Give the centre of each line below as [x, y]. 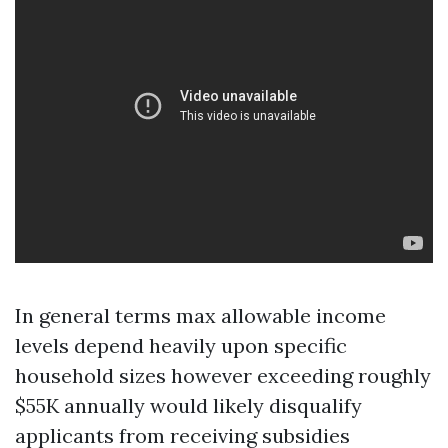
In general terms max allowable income [200, 315]
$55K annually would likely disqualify [188, 405]
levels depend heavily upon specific [181, 345]
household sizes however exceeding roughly [223, 375]
